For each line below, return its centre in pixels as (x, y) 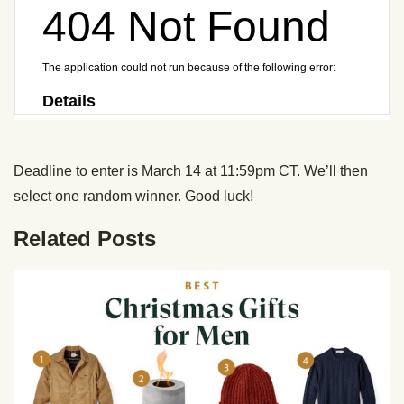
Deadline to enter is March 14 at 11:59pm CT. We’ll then (191, 170)
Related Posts (85, 238)
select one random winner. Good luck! (133, 196)
